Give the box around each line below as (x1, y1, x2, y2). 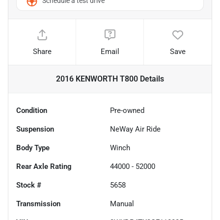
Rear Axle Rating (16, 162, 72, 171)
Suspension (16, 124, 54, 134)
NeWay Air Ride (110, 124, 161, 134)
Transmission (16, 199, 60, 208)
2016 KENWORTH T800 (56, 74, 138, 83)
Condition (16, 106, 47, 115)
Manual (110, 199, 134, 208)
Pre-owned (110, 106, 144, 115)
